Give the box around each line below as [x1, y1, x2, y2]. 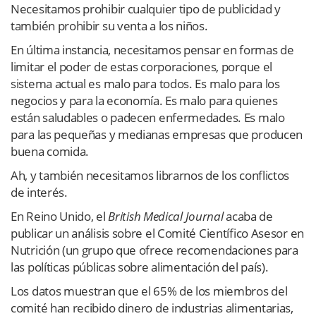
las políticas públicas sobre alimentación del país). [11, 259, 269, 276]
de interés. [11, 184, 68, 201]
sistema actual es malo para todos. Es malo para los [11, 75, 280, 92]
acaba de [223, 208, 273, 225]
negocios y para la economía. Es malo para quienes [11, 92, 278, 109]
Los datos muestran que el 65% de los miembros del [11, 283, 288, 300]
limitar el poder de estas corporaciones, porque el [11, 59, 273, 75]
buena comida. [11, 143, 90, 160]
